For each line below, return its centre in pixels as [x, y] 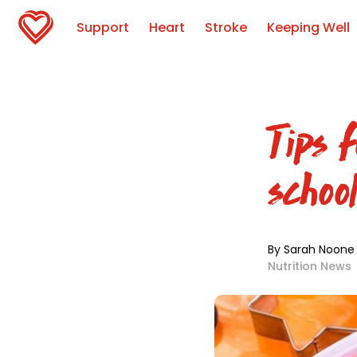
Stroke [226, 27]
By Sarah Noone [311, 249]
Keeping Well [308, 27]
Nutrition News [310, 266]
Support [103, 27]
